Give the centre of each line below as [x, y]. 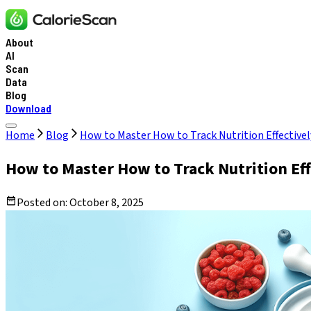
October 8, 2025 [107, 202]
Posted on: [43, 202]
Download [28, 108]
